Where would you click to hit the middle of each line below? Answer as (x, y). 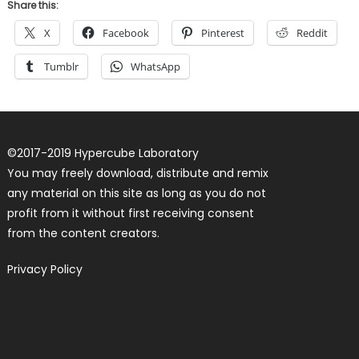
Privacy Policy (44, 269)
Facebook (125, 32)
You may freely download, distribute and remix (137, 173)
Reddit (312, 32)
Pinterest (222, 32)
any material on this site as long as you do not (136, 193)
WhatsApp (155, 66)
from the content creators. (83, 233)
